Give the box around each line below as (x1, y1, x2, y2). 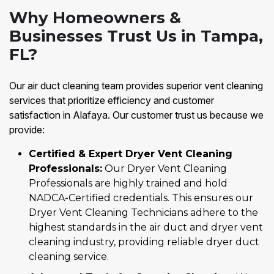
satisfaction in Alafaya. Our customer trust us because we (9, 109, 264, 122)
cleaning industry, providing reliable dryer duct (29, 236, 259, 248)
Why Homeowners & (9, 8, 181, 28)
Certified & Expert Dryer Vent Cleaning (29, 148, 232, 160)
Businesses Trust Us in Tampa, (9, 26, 263, 46)
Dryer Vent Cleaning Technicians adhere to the (29, 207, 258, 219)
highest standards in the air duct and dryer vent (29, 221, 263, 234)
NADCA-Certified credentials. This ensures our (29, 192, 253, 204)
